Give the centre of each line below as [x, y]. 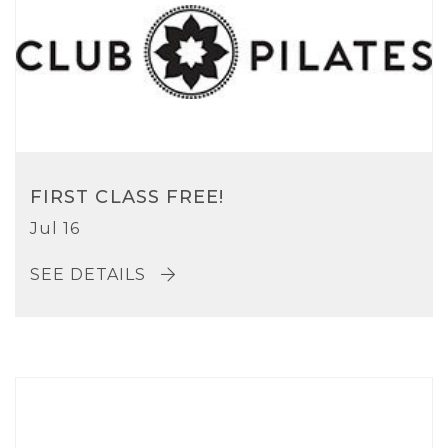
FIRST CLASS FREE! [127, 196]
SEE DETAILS [90, 275]
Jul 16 [55, 228]
